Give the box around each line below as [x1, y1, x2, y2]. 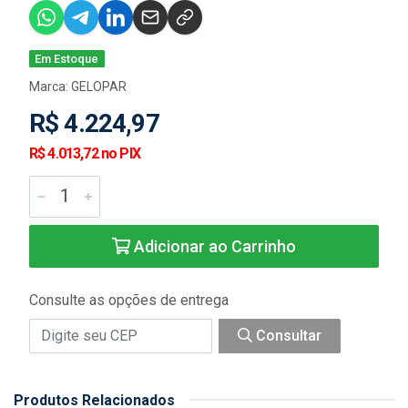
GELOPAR [71, 78, 127, 94]
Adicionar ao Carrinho [130, 236, 296, 256]
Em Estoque [35, 51, 99, 66]
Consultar [252, 326, 321, 344]
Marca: [29, 78, 71, 94]
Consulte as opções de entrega [29, 291, 229, 309]
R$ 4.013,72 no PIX [29, 144, 140, 162]
